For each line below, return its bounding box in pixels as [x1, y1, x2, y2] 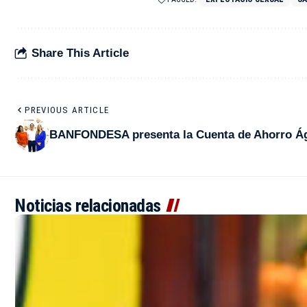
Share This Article [32, 47, 129, 60]
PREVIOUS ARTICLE [25, 104, 110, 115]
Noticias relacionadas [15, 195, 161, 216]
